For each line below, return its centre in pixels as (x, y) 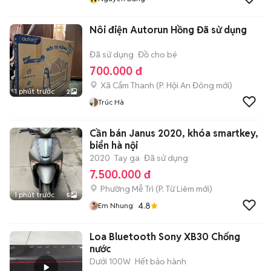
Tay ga (127, 158)
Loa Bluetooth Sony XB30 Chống (165, 237)
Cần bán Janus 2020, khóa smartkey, (174, 133)
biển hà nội (114, 145)
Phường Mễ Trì (127, 189)
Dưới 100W (110, 261)
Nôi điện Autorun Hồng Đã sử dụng (168, 30)
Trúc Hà (111, 102)
